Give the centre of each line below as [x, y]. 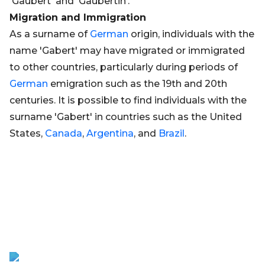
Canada [64, 133]
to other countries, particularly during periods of [124, 67]
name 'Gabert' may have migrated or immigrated [127, 51]
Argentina [110, 133]
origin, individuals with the [191, 34]
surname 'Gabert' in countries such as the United [126, 117]
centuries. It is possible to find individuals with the [128, 100]
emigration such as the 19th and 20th [138, 84]
